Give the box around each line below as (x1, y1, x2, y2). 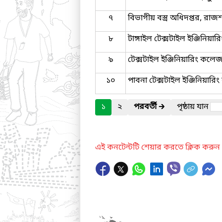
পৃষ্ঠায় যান (177, 102, 211, 112)
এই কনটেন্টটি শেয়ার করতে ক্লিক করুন (95, 142, 220, 153)
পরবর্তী (134, 102, 157, 112)
